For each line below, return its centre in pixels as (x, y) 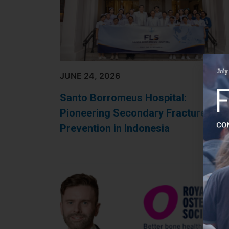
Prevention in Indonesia (115, 129)
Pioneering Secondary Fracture (133, 113)
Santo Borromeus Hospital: (123, 98)
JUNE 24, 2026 (90, 76)
